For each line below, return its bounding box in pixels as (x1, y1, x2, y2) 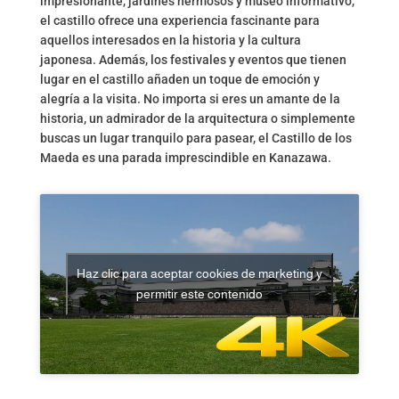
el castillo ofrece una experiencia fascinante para (39, 13, 320, 28)
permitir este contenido (135, 287, 263, 302)
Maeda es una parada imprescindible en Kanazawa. (39, 151, 331, 166)
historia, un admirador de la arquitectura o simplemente (39, 111, 355, 126)
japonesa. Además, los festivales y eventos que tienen (39, 53, 346, 68)
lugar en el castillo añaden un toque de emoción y (39, 72, 320, 87)
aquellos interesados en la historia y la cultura (39, 33, 301, 48)
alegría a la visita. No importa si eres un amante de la (39, 92, 340, 107)
